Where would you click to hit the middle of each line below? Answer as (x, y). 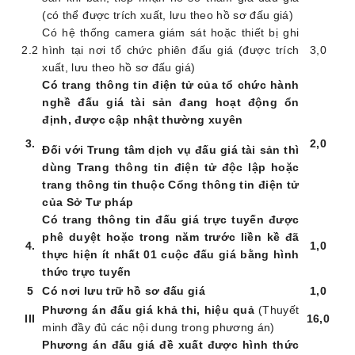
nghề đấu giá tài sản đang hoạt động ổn (171, 103)
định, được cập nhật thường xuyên (143, 120)
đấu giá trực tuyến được (227, 220)
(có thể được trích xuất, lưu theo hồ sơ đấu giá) (168, 15)
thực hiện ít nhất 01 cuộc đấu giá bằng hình (171, 255)
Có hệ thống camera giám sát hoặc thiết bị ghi (171, 33)
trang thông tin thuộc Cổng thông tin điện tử (171, 185)
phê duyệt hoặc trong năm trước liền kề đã (171, 237)
